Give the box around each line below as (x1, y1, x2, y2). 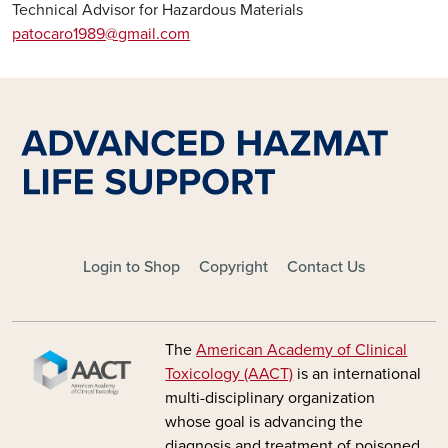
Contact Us (287, 257, 366, 278)
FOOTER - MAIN (11, 253, 124, 274)
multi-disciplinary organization (165, 388, 376, 409)
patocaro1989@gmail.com (12, 23, 190, 44)
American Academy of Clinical (196, 340, 408, 361)
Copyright (199, 257, 268, 278)
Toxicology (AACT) (165, 364, 294, 385)
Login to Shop (82, 257, 180, 278)
